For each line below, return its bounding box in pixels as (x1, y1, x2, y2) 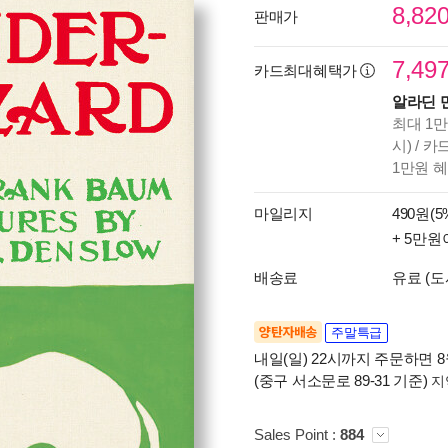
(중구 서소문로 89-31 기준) (254, 372, 432, 389)
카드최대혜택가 (254, 62, 361, 79)
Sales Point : (254, 426, 340, 443)
